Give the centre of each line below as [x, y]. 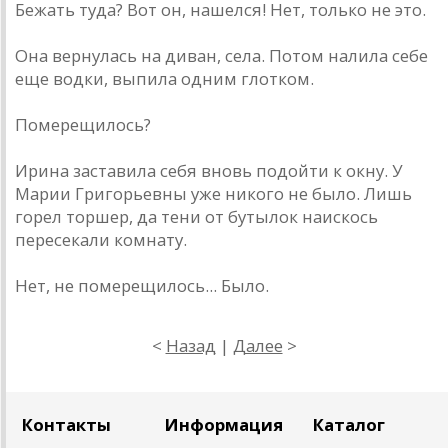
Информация [224, 425]
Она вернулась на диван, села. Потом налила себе [221, 56]
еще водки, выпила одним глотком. [164, 79]
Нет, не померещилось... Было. [142, 286]
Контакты [66, 425]
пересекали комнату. [101, 240]
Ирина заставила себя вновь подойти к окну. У [208, 171]
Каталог [349, 425]
